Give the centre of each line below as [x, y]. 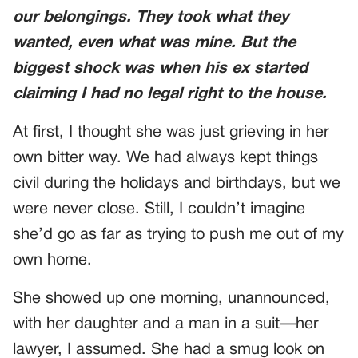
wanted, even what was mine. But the [154, 43]
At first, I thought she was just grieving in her [171, 133]
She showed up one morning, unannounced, [171, 299]
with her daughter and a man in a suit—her [166, 324]
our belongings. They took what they [151, 18]
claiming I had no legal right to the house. [170, 94]
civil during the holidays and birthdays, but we [177, 184]
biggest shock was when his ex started [160, 69]
